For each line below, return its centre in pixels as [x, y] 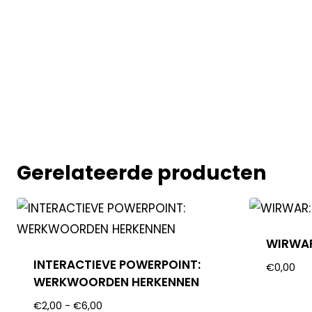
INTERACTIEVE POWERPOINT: [117, 264]
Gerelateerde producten [141, 173]
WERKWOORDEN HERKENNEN [117, 282]
